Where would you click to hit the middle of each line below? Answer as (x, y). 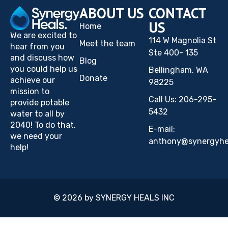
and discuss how (42, 58)
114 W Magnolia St (182, 40)
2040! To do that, (43, 125)
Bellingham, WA (178, 70)
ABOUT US (112, 13)
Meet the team (107, 43)
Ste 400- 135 (173, 52)
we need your (36, 136)
